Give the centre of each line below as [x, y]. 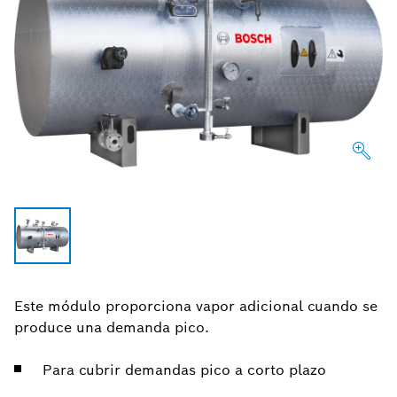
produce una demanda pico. [112, 328]
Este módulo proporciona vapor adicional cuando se [196, 307]
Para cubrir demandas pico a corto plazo [184, 370]
